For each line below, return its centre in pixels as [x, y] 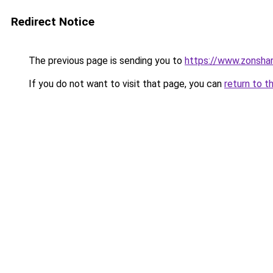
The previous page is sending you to [105, 61]
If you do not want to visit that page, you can [125, 84]
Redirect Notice [53, 22]
